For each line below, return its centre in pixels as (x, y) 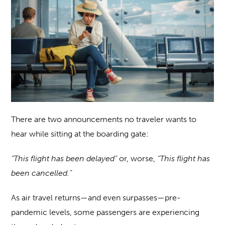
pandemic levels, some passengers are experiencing (105, 212)
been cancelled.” (42, 173)
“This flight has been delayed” (64, 159)
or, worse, (137, 159)
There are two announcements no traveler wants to (104, 120)
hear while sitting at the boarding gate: (80, 134)
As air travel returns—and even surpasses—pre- (96, 198)
